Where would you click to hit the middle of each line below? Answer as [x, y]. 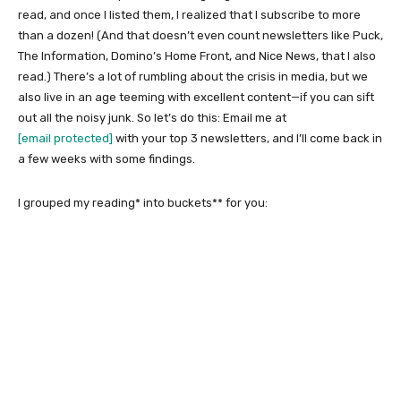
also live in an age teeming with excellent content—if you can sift [196, 98]
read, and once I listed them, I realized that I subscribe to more [189, 15]
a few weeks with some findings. [107, 159]
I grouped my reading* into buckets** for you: [143, 203]
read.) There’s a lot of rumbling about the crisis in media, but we [193, 77]
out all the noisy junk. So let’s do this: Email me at [152, 118]
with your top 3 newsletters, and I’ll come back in [247, 139]
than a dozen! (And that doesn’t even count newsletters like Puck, [200, 36]
